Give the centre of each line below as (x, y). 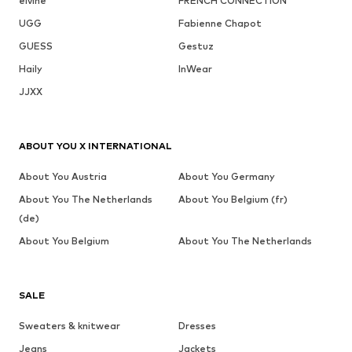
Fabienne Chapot (220, 23)
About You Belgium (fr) (233, 199)
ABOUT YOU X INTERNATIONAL (95, 145)
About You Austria (63, 176)
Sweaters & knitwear (70, 325)
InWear (195, 68)
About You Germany (226, 176)
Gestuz (196, 46)
